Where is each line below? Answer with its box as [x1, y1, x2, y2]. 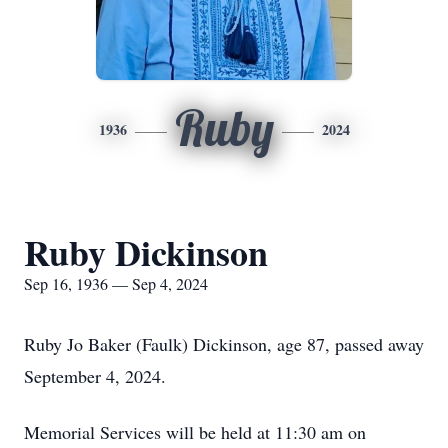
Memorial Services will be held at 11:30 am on [24, 420, 366, 444]
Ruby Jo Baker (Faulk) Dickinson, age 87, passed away [24, 332, 424, 356]
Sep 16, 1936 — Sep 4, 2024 [24, 273, 208, 294]
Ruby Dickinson [24, 226, 268, 278]
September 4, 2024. [24, 364, 172, 388]
